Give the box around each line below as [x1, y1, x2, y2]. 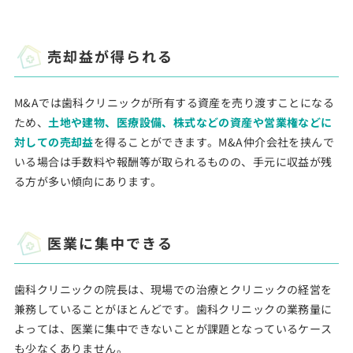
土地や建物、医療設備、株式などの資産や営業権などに [48, 114, 333, 130]
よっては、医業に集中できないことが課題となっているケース [13, 321, 333, 336]
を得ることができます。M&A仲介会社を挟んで [93, 134, 335, 150]
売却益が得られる [46, 46, 173, 66]
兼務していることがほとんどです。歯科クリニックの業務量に [13, 301, 333, 317]
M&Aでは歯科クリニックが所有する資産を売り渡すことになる [13, 95, 335, 110]
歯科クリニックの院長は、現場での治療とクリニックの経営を [13, 281, 333, 297]
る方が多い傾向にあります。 [13, 173, 162, 189]
